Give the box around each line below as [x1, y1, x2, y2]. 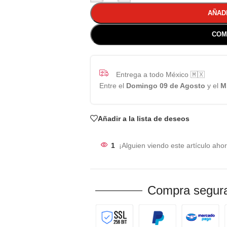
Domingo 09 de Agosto [126, 82, 205, 90]
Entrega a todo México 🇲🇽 [116, 70, 205, 79]
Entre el [99, 82, 126, 90]
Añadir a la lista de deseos [97, 114, 190, 123]
